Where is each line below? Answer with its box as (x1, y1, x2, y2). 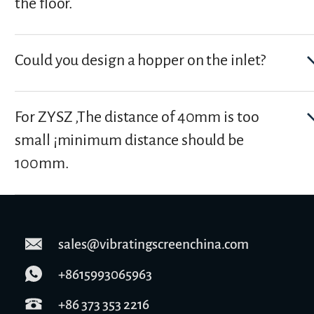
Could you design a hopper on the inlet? (15, 52, 266, 69)
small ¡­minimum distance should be (15, 132, 244, 149)
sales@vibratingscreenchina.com (57, 236, 249, 252)
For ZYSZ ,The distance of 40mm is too (15, 109, 259, 126)
